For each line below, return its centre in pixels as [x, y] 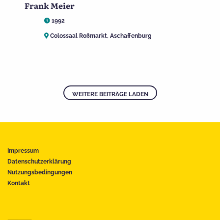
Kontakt [19, 183]
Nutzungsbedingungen [40, 173]
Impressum [23, 151]
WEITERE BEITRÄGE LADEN [110, 95]
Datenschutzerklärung [39, 162]
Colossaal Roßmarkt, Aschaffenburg [100, 36]
